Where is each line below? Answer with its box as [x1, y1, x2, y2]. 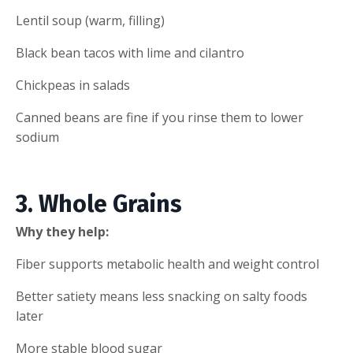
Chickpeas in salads [16, 76, 130, 94]
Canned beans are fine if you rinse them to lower [16, 108, 303, 126]
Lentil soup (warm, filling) [16, 11, 165, 29]
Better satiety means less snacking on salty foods [16, 287, 307, 305]
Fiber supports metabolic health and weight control [16, 255, 319, 273]
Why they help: [16, 222, 109, 240]
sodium [16, 128, 59, 146]
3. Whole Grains [16, 189, 182, 218]
